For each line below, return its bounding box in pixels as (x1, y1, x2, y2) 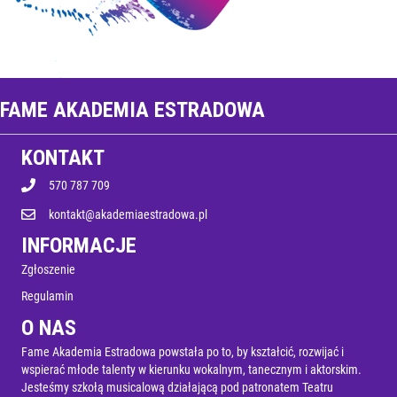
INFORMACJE (21, 232, 136, 258)
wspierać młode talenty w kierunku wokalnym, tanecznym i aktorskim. (21, 362, 362, 377)
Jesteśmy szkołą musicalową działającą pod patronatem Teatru (21, 379, 333, 394)
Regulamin (21, 288, 74, 303)
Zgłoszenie (21, 261, 75, 276)
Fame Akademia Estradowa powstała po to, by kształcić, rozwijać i (21, 344, 344, 359)
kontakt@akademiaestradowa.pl (49, 206, 207, 222)
